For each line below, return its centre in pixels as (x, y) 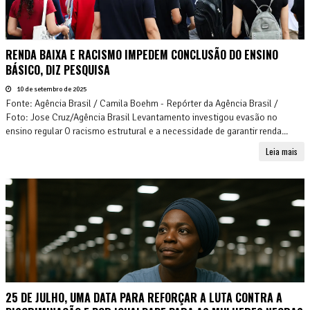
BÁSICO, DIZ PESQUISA (58, 70)
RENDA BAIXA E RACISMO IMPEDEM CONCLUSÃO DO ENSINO (142, 54)
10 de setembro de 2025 (51, 89)
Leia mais (282, 151)
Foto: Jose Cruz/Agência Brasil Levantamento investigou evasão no (142, 117)
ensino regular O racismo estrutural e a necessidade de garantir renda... (147, 131)
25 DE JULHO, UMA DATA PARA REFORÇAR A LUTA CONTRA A (144, 297)
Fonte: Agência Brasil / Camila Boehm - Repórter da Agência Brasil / (142, 103)
